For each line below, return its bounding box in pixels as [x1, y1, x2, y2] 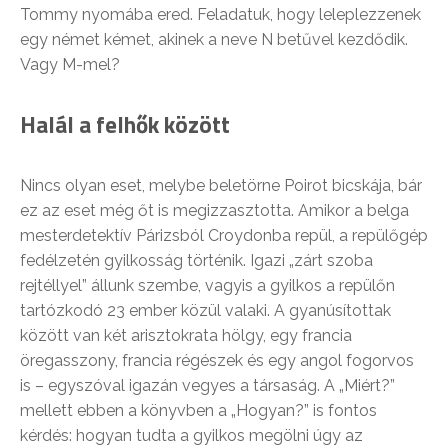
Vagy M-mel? [20, 55, 120, 74]
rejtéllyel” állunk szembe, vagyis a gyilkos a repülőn [20, 276, 395, 295]
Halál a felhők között [20, 107, 230, 142]
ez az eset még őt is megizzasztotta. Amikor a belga [20, 201, 409, 220]
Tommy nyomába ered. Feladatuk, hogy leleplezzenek [20, 5, 421, 24]
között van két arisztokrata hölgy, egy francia [20, 326, 352, 345]
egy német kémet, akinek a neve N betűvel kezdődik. [20, 30, 408, 49]
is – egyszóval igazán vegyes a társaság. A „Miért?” [20, 376, 395, 395]
